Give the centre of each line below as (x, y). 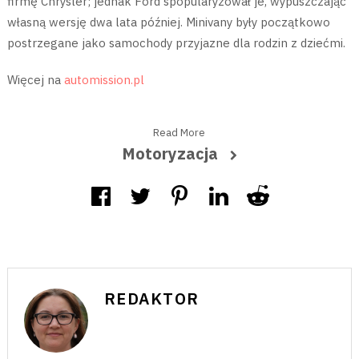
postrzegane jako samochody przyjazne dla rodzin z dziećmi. (176, 43)
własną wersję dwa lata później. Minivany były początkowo (168, 22)
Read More (179, 133)
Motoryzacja (169, 154)
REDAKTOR (151, 299)
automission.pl (104, 80)
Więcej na (35, 80)
